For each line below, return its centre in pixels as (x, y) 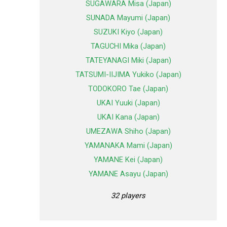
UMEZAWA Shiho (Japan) (128, 131)
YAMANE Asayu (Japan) (128, 174)
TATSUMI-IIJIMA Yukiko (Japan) (128, 75)
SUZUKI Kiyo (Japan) (128, 32)
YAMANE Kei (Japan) (128, 160)
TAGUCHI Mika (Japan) (128, 46)
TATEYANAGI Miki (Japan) (128, 61)
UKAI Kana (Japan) (128, 117)
